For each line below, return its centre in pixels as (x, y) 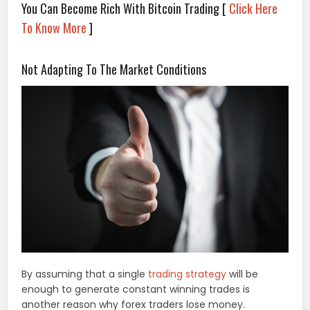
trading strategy (188, 274)
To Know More (54, 27)
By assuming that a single (85, 274)
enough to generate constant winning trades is (136, 290)
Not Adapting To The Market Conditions (114, 69)
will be (243, 274)
